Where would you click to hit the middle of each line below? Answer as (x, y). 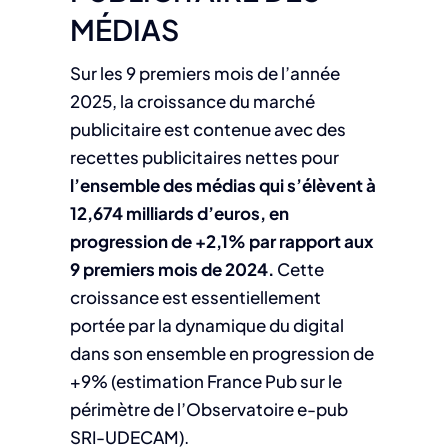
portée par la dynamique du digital (206, 325)
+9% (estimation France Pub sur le (205, 381)
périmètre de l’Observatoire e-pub (208, 409)
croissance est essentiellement (195, 297)
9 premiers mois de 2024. (171, 269)
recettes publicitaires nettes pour (204, 157)
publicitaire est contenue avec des (207, 129)
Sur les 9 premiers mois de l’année (204, 73)
